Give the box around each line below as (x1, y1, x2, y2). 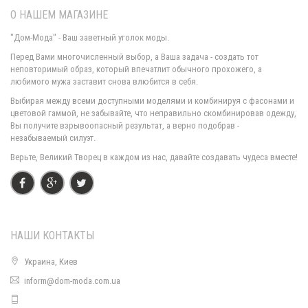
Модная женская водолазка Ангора (86, 87, 222, 97)
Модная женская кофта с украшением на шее (69, 276, 239, 286)
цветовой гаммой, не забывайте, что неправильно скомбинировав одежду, (10, 108, 296, 118)
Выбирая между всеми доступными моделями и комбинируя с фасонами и (10, 96, 294, 106)
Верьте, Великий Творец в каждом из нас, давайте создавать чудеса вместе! (10, 152, 298, 162)
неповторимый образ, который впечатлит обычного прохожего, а (10, 64, 262, 74)
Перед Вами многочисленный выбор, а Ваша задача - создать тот (10, 52, 258, 62)
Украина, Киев (24, 256, 78, 267)
